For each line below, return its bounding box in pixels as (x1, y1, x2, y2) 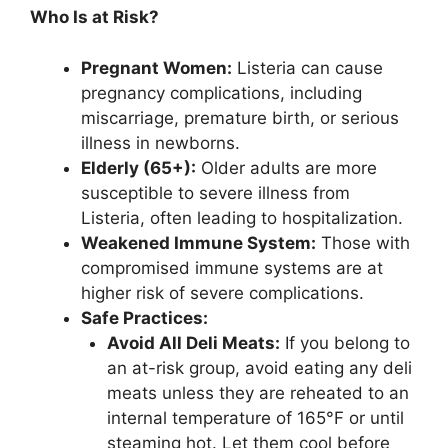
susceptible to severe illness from (81, 182, 350, 203)
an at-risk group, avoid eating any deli (106, 357, 412, 378)
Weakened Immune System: (81, 232, 316, 253)
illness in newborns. (81, 132, 240, 153)
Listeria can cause (232, 57, 383, 78)
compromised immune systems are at (81, 257, 383, 278)
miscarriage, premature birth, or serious (81, 107, 399, 128)
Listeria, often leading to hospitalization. (81, 207, 403, 228)
